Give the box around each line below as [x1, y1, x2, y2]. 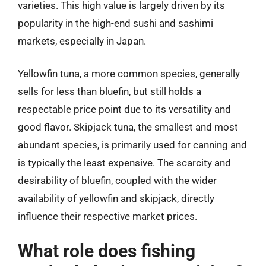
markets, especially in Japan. [18, 34, 146, 47]
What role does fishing [18, 240, 195, 261]
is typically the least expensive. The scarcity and [18, 157, 231, 169]
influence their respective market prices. [18, 210, 197, 222]
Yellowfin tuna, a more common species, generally [18, 68, 240, 80]
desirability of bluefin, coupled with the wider [18, 175, 217, 186]
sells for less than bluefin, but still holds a [18, 85, 201, 97]
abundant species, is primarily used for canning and [18, 139, 247, 151]
